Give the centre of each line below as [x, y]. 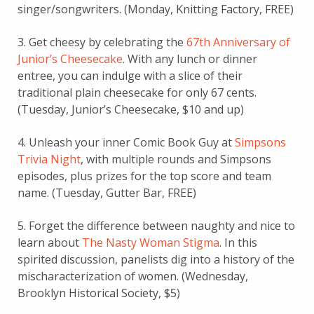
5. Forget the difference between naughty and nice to [156, 225]
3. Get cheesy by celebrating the [102, 42]
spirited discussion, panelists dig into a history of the [156, 259]
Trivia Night [49, 159]
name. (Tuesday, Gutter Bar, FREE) [107, 192]
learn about [50, 242]
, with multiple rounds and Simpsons [176, 159]
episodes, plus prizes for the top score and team [144, 176]
